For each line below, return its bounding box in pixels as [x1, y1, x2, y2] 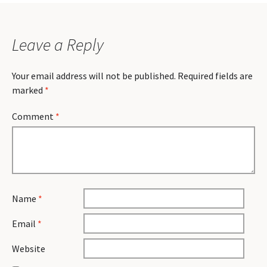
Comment [12, 110, 55, 122]
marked [12, 84, 45, 96]
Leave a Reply [12, 34, 104, 55]
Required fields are [178, 70, 253, 82]
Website [12, 243, 45, 254]
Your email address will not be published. [12, 70, 176, 82]
